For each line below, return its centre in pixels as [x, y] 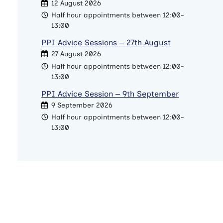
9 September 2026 [82, 105]
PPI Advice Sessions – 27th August [106, 43]
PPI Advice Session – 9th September [110, 94]
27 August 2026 [76, 54]
